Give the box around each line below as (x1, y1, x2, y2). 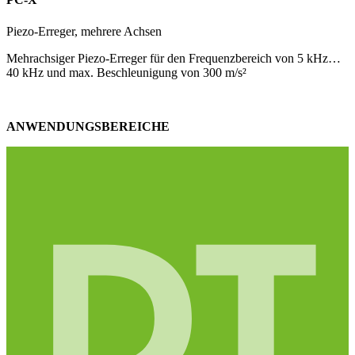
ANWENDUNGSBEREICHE (6, 119, 170, 133)
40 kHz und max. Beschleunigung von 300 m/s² (6, 65, 246, 79)
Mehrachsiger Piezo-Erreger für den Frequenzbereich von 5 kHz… (6, 51, 341, 65)
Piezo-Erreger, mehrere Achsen (6, 24, 162, 38)
